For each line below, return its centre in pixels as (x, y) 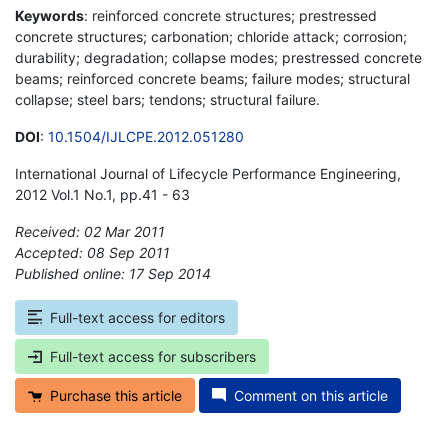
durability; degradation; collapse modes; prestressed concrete (218, 57)
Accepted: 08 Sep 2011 (92, 252)
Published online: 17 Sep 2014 (113, 273)
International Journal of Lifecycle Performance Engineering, (208, 173)
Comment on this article (311, 395)
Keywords (49, 15)
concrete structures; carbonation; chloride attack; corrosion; (211, 36)
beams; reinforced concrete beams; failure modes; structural (212, 78)
